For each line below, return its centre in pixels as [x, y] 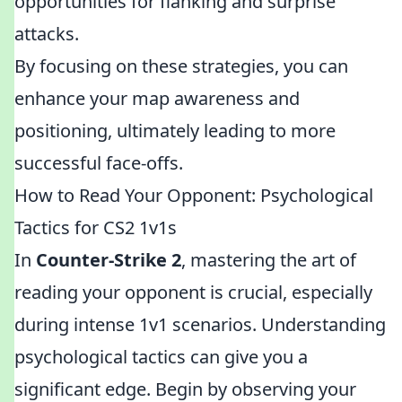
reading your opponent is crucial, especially [193, 292]
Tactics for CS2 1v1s [96, 227]
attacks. [47, 34]
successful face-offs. [99, 163]
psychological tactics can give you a [161, 357]
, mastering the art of [269, 260]
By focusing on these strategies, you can [181, 66]
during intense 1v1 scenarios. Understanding [200, 324]
